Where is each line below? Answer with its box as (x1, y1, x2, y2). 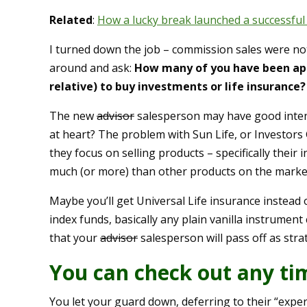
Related (49, 12, 93, 28)
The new (49, 108, 97, 124)
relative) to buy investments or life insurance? (49, 79, 306, 95)
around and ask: (49, 60, 134, 76)
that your (49, 230, 100, 246)
